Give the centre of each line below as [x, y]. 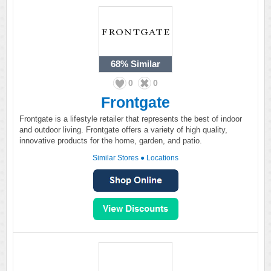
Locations [162, 158]
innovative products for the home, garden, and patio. [111, 141]
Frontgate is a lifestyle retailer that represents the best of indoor [131, 119]
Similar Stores [116, 158]
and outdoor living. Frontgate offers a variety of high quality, [123, 130]
